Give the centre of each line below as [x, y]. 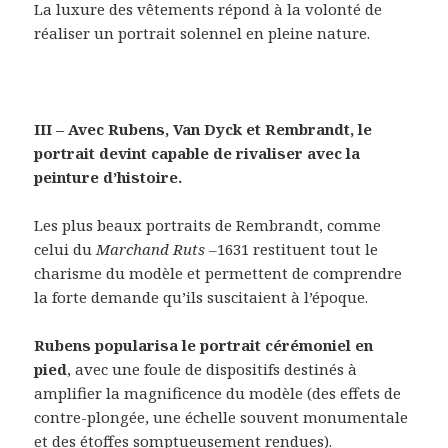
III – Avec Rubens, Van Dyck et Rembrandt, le [203, 129]
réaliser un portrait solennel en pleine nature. [202, 33]
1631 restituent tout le [298, 249]
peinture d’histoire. [108, 177]
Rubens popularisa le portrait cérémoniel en [204, 345]
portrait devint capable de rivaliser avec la [197, 153]
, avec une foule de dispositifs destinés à [212, 369]
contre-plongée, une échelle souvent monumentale [221, 417]
